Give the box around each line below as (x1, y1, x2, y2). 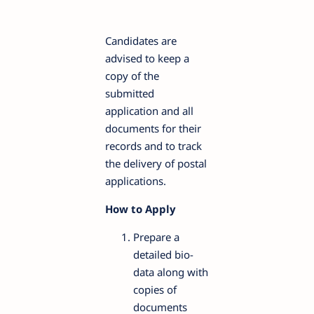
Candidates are (105, 33, 177, 48)
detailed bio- (133, 247, 193, 261)
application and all (105, 103, 193, 118)
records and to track (105, 138, 202, 153)
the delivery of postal (105, 156, 207, 170)
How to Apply (105, 201, 179, 216)
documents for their (105, 121, 201, 135)
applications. (105, 173, 166, 188)
